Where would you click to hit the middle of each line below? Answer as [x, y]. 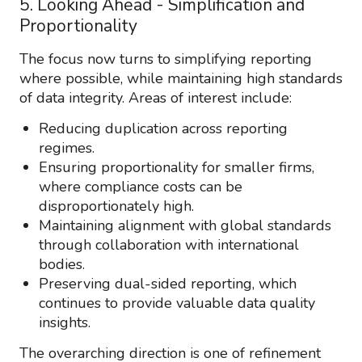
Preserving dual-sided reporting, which [168, 284]
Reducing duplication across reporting [163, 128]
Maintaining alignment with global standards [185, 225]
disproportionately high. [116, 206]
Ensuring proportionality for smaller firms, [177, 167]
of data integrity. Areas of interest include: [156, 98]
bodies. [62, 264]
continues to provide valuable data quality [177, 303]
